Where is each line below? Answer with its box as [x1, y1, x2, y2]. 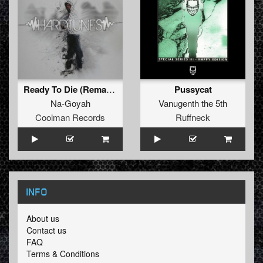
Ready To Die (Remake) [106, 83, 115, 96]
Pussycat [174, 83, 212, 96]
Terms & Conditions [26, 248, 99, 260]
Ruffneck [176, 111, 210, 124]
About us [26, 213, 59, 225]
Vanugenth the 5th [159, 97, 227, 110]
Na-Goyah [50, 97, 90, 110]
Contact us [26, 224, 66, 237]
